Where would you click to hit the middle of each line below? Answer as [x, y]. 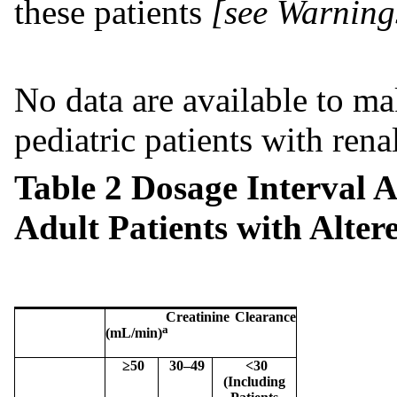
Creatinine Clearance [204, 316]
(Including [254, 381]
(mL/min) [134, 332]
